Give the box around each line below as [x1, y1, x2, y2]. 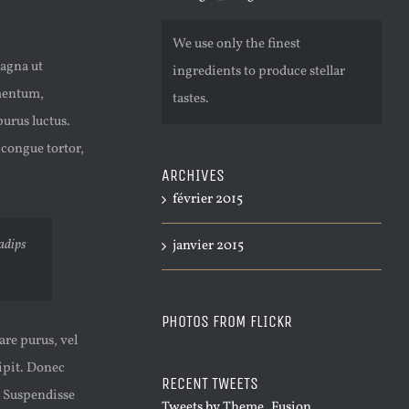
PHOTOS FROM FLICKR [162, 311, 292, 332]
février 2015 [173, 190, 243, 210]
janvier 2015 [173, 236, 244, 257]
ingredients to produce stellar [173, 62, 346, 82]
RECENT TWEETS [162, 373, 258, 394]
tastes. [173, 89, 210, 110]
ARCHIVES [162, 165, 225, 186]
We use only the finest [173, 35, 301, 55]
